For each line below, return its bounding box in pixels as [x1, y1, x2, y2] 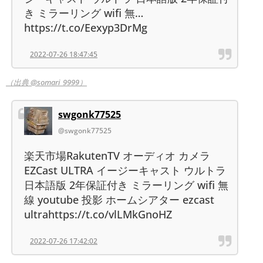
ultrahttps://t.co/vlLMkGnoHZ [24, 207, 172, 221]
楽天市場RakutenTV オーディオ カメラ [24, 148, 210, 163]
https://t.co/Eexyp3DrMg [24, 20, 147, 35]
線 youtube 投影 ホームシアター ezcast [24, 192, 214, 207]
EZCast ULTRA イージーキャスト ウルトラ [24, 163, 226, 177]
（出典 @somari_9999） [6, 76, 87, 87]
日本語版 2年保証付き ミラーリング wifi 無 [24, 177, 228, 192]
